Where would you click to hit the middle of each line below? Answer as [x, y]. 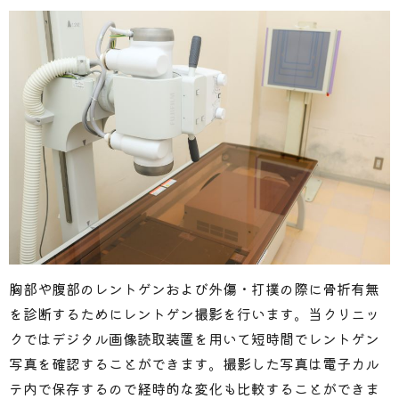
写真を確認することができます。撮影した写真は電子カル [194, 363]
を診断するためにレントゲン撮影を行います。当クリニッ [194, 313]
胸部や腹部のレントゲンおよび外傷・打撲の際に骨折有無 [194, 288]
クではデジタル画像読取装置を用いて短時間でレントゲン [194, 338]
